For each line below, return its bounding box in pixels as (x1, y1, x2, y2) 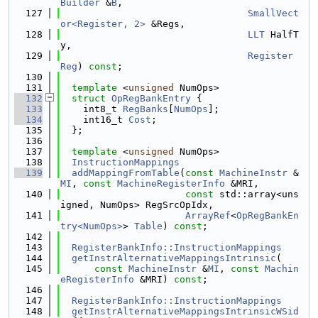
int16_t (60, 114, 128, 125)
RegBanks (123, 104, 168, 114)
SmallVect (248, 8, 299, 18)
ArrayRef (185, 210, 231, 221)
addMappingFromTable (72, 168, 180, 178)
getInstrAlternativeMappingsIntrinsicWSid (72, 306, 299, 317)
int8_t (60, 104, 123, 114)
